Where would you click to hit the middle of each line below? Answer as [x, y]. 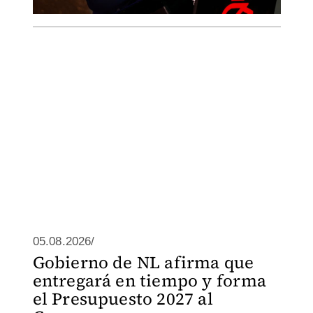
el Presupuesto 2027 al [123, 299]
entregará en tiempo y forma [149, 281]
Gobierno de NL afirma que [143, 262]
